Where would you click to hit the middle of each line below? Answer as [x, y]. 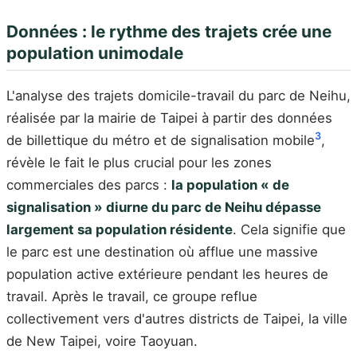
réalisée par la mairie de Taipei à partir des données [169, 118]
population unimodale [95, 53]
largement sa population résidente [120, 229]
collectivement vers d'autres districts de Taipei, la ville [177, 318]
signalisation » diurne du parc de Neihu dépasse [164, 207]
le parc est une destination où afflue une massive [162, 251]
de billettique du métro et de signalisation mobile [161, 140]
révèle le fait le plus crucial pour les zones [139, 162]
